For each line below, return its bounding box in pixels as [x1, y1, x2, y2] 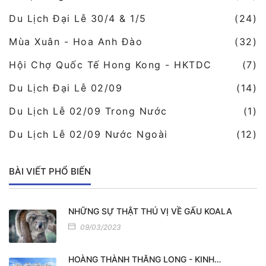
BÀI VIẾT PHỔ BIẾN [9, 166, 91, 178]
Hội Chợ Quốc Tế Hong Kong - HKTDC [9, 59, 212, 71]
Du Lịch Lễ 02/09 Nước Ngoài [9, 128, 168, 141]
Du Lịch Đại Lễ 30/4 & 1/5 [9, 12, 147, 25]
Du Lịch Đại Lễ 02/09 [9, 82, 122, 94]
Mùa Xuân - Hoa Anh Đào [9, 36, 142, 48]
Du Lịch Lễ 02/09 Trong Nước [9, 105, 167, 118]
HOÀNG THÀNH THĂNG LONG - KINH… [68, 254, 221, 264]
